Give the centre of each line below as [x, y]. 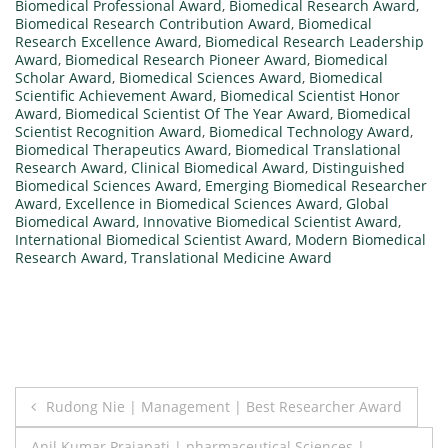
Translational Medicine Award [231, 257]
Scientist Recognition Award [108, 131]
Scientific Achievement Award [114, 95]
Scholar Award [63, 77]
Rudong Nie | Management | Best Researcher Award [224, 406]
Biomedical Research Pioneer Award [186, 59]
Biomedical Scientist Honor [310, 95]
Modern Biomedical [360, 239]
